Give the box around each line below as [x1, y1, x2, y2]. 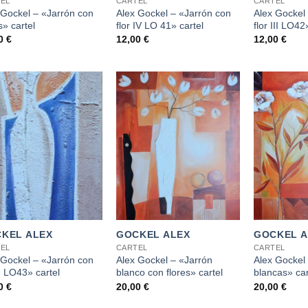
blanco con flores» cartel [115, 267, 223, 278]
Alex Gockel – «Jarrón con [115, 7, 231, 19]
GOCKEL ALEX [115, 229, 190, 241]
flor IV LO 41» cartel [115, 19, 203, 31]
